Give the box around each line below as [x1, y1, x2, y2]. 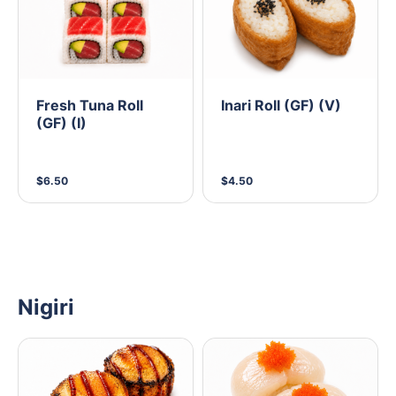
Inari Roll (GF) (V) [221, 96, 341, 115]
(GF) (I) [36, 114, 87, 133]
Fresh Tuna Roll [36, 96, 143, 115]
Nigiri [18, 294, 74, 321]
